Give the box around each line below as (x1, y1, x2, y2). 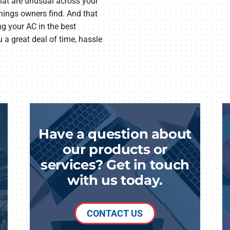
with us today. (67, 172, 163, 188)
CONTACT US (87, 208, 143, 219)
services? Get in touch (41, 157, 189, 173)
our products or (62, 141, 168, 158)
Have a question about (39, 126, 191, 142)
